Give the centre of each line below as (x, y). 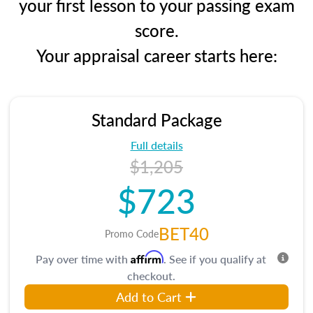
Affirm (147, 257)
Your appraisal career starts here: (156, 55)
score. (156, 30)
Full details (156, 145)
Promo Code (131, 233)
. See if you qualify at (215, 259)
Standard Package (156, 119)
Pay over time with (83, 259)
